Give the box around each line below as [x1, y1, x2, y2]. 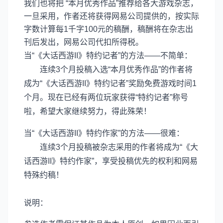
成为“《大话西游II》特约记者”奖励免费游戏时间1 [24, 79, 197, 88]
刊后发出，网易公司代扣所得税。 [24, 38, 143, 46]
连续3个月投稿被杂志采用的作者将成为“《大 [24, 143, 198, 151]
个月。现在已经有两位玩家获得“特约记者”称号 [24, 93, 188, 102]
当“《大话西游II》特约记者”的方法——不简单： [24, 51, 192, 60]
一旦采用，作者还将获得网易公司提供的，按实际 [24, 12, 199, 20]
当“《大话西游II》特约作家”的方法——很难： [24, 129, 184, 137]
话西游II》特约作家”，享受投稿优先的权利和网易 [24, 157, 198, 165]
